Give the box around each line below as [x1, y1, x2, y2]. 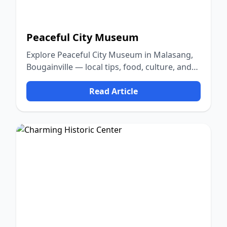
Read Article [89, 86, 138, 97]
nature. [26, 73, 54, 85]
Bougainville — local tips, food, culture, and [26, 61, 192, 72]
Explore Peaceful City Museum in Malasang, [26, 49, 193, 60]
